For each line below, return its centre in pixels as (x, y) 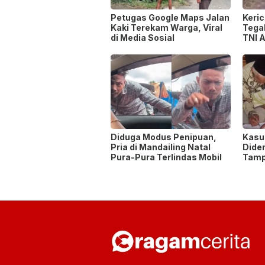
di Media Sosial (143, 38)
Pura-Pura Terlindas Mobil (166, 157)
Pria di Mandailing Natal (161, 147)
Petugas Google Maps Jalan (170, 18)
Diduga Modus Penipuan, (164, 137)
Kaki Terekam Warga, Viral (167, 28)
